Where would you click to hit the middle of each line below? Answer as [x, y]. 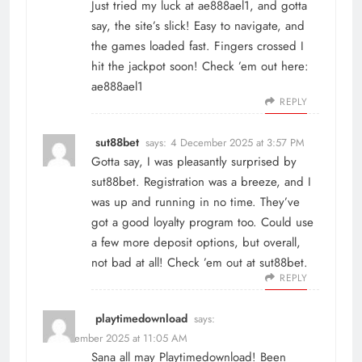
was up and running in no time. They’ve [196, 202]
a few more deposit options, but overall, [196, 243]
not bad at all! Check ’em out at [175, 263]
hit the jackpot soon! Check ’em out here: [200, 67]
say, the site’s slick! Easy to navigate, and [198, 26]
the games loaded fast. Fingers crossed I [198, 46]
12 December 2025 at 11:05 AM [115, 339]
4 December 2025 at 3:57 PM [238, 143]
